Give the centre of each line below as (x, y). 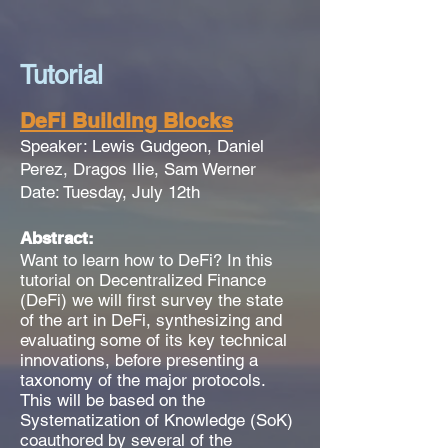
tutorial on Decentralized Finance (143, 280)
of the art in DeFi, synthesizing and (151, 320)
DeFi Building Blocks (126, 120)
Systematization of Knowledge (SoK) (156, 420)
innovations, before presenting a (139, 360)
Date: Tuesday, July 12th (110, 192)
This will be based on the (112, 400)
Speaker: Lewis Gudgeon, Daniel (142, 146)
